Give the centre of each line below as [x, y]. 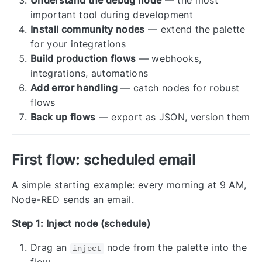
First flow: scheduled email [104, 160]
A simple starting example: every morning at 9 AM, [129, 185]
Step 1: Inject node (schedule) [81, 224]
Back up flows [63, 117]
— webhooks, [169, 59]
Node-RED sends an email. [73, 200]
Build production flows [83, 59]
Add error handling [74, 88]
